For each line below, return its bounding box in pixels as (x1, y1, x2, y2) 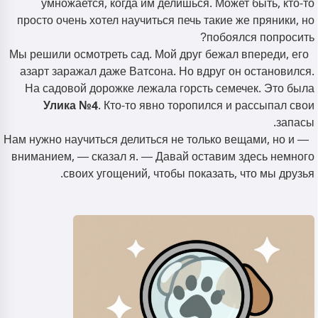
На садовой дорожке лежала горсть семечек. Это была (25, 77, 314, 101)
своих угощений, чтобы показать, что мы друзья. (63, 162, 314, 186)
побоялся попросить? (207, 26, 314, 50)
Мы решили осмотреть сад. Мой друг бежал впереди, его (9, 43, 309, 67)
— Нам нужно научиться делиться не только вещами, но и (4, 128, 295, 152)
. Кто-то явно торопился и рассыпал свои (98, 94, 314, 118)
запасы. (276, 111, 314, 135)
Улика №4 (43, 94, 98, 118)
